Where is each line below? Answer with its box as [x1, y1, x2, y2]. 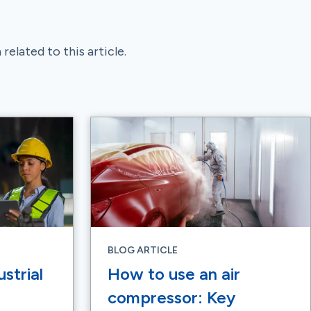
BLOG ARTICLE [108, 244, 178, 256]
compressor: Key [108, 287, 235, 308]
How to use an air [108, 264, 240, 284]
